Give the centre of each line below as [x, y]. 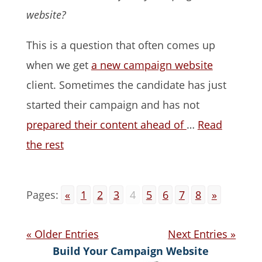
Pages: [42, 195]
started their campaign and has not [113, 105]
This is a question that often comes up [120, 45]
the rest [45, 145]
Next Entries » [202, 234]
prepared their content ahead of [106, 125]
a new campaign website [152, 65]
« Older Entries [62, 234]
